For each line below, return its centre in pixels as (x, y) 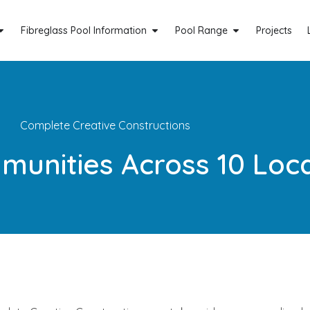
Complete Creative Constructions (105, 126)
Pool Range (201, 30)
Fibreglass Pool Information (83, 30)
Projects (274, 30)
